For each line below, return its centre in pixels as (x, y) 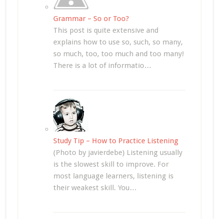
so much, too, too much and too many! (118, 54)
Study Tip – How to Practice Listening (116, 141)
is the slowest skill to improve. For (111, 164)
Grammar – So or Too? (91, 19)
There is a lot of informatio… (102, 66)
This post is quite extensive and (106, 31)
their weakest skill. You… (95, 188)
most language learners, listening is (113, 176)
